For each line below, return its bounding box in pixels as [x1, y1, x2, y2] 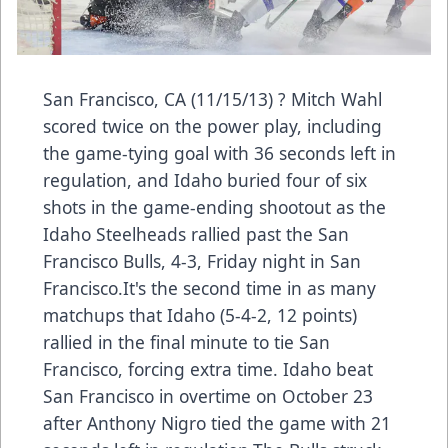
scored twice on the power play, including [43, 114, 382, 139]
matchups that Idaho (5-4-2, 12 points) [43, 303, 357, 328]
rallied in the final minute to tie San [43, 330, 330, 355]
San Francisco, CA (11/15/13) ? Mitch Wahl [43, 87, 382, 112]
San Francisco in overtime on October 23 [43, 384, 373, 409]
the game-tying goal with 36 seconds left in [43, 141, 396, 166]
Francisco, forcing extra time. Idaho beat [43, 357, 373, 382]
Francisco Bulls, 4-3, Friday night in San [43, 249, 361, 274]
